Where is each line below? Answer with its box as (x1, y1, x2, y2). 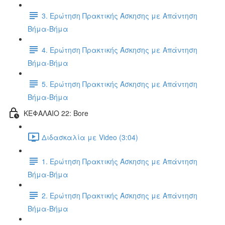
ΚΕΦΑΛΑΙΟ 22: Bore (24, 107, 88, 118)
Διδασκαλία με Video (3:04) (42, 132, 138, 142)
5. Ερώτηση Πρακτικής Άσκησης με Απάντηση (42, 78, 197, 89)
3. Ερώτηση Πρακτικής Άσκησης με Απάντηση (42, 10, 197, 21)
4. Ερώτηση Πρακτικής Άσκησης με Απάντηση (42, 44, 197, 55)
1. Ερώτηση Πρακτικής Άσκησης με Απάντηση (42, 156, 197, 166)
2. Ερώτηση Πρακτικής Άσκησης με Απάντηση (42, 190, 197, 200)
